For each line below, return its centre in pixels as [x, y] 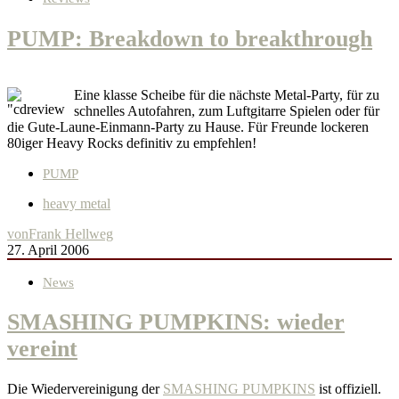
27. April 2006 [48, 249]
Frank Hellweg [71, 233]
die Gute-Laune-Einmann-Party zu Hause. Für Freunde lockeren [188, 126]
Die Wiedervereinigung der [85, 389]
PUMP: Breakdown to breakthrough [190, 38]
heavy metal [77, 203]
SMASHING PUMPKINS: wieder [176, 322]
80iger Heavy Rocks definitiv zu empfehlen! [132, 142]
